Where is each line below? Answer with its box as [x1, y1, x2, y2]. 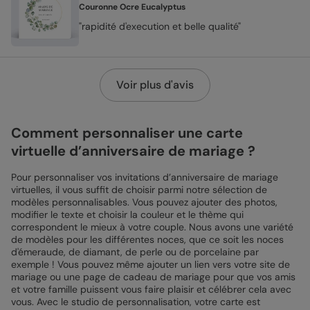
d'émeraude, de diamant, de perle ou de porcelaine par [11, 245, 259, 258]
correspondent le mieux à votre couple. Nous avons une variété [11, 220, 293, 233]
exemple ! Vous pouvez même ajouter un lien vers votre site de [11, 257, 290, 271]
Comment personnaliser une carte [11, 123, 243, 142]
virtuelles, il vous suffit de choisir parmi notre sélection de [11, 183, 267, 196]
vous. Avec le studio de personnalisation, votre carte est [11, 295, 260, 308]
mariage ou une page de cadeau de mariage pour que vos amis [11, 270, 295, 283]
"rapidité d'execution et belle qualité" [79, 19, 241, 33]
